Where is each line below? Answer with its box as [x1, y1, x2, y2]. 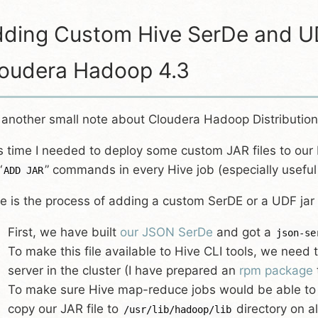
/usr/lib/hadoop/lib [124, 304, 231, 315]
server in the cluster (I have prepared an [8, 263, 239, 278]
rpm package [239, 263, 313, 278]
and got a [213, 225, 275, 239]
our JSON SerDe [120, 225, 213, 239]
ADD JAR [4, 165, 43, 176]
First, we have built [8, 225, 120, 239]
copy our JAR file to [8, 302, 122, 316]
